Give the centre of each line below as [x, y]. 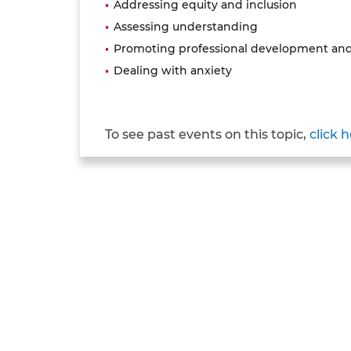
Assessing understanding [186, 26]
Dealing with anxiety [173, 70]
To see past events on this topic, [207, 133]
